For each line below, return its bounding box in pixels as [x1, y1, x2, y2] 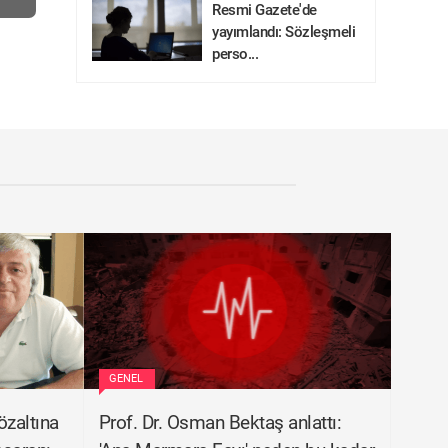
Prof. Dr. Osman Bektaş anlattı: [98, 411, 341, 434]
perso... [212, 45, 258, 63]
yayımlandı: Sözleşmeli [212, 23, 355, 41]
